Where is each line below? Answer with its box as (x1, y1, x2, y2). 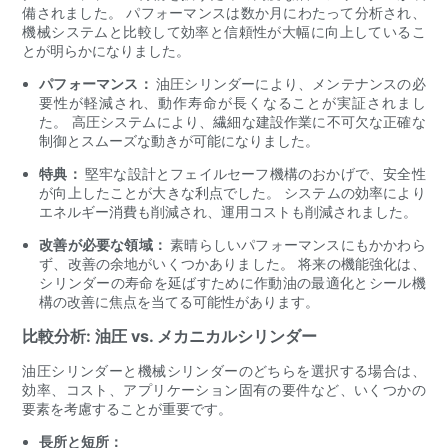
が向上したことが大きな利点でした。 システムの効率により (39, 184, 426, 202)
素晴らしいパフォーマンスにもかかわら (170, 236, 426, 254)
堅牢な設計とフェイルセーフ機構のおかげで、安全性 (85, 165, 426, 183)
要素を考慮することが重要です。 (22, 400, 233, 418)
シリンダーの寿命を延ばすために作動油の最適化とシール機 (39, 274, 426, 292)
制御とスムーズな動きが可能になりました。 (39, 132, 320, 150)
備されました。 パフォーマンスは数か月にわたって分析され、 (22, 4, 426, 22)
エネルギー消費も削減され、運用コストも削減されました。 (39, 203, 418, 221)
